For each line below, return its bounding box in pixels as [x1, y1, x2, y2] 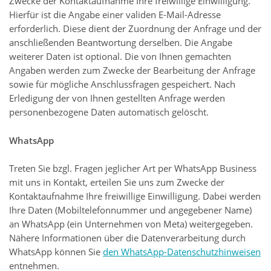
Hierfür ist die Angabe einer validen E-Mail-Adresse [9, 8, 221, 21]
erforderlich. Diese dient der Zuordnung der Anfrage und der [9, 22, 261, 34]
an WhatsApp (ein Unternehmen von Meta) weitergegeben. [9, 218, 253, 230]
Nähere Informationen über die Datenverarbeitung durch [9, 232, 246, 244]
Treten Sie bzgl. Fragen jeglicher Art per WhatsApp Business [9, 162, 256, 175]
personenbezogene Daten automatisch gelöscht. [9, 105, 209, 118]
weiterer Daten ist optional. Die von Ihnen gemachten [9, 50, 231, 62]
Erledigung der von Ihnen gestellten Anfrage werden [9, 91, 225, 104]
